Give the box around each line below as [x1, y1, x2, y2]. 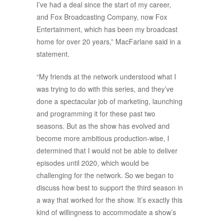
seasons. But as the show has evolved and [37, 121, 170, 131]
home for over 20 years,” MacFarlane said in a [37, 37, 181, 47]
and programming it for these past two [37, 109, 155, 119]
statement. [37, 49, 70, 59]
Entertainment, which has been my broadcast [37, 24, 178, 35]
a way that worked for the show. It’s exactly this [37, 195, 183, 205]
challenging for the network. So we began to [37, 170, 174, 181]
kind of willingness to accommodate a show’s [37, 207, 176, 218]
